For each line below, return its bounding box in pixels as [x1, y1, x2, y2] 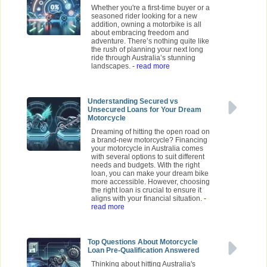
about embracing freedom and [91, 29, 189, 38]
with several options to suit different [91, 153, 204, 162]
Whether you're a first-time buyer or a [91, 4, 210, 13]
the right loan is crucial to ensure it [91, 186, 201, 195]
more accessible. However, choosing [91, 178, 210, 187]
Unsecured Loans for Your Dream [88, 105, 201, 114]
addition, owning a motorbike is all [91, 20, 201, 29]
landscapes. [91, 62, 132, 71]
